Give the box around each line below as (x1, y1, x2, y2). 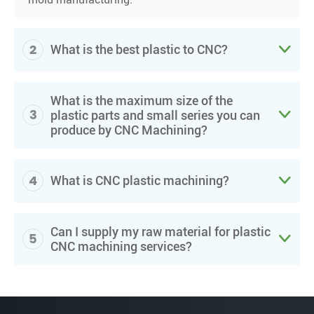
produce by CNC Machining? (50, 122, 207, 137)
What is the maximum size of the (50, 93, 233, 108)
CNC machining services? (50, 238, 192, 254)
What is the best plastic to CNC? (50, 42, 228, 57)
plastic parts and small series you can (50, 107, 260, 123)
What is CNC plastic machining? (50, 173, 229, 189)
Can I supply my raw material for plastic (50, 224, 271, 239)
